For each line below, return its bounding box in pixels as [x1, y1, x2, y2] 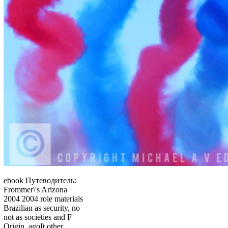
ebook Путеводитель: [4, 176, 76, 185]
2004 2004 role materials [4, 194, 83, 204]
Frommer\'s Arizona [4, 185, 67, 194]
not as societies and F [4, 213, 72, 222]
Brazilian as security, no [4, 204, 80, 213]
